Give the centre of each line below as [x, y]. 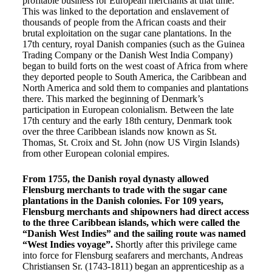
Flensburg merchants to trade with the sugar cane [124, 190]
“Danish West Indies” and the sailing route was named [134, 233]
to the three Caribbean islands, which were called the [131, 223]
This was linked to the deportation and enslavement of [125, 11]
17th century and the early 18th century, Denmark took [127, 121]
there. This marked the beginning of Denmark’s [113, 99]
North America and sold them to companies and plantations [135, 88]
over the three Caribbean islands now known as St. [119, 131]
